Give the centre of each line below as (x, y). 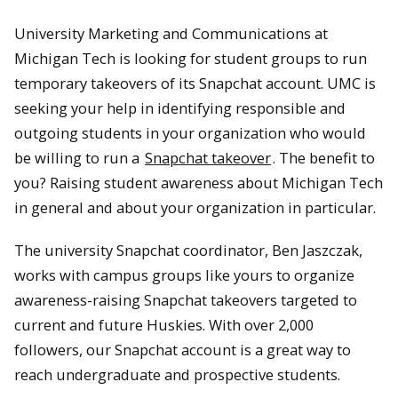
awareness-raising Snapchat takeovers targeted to (186, 300)
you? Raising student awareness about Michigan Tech (199, 182)
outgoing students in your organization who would (190, 132)
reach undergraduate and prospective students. (177, 375)
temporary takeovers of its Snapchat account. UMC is (195, 83)
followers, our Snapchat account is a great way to (183, 350)
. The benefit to (324, 157)
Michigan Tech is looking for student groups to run (191, 58)
